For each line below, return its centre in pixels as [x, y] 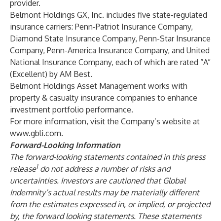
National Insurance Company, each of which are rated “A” [110, 62]
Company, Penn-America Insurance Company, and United [110, 50]
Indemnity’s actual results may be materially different [105, 192]
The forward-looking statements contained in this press [108, 157]
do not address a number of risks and [105, 169]
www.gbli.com [36, 133]
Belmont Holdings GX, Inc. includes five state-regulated [109, 15]
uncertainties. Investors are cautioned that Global [98, 181]
